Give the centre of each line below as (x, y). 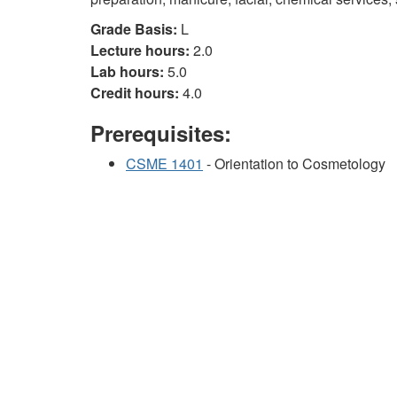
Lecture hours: (140, 50)
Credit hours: (135, 93)
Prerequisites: (161, 133)
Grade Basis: (134, 29)
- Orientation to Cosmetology (294, 163)
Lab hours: (127, 71)
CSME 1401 (164, 163)
